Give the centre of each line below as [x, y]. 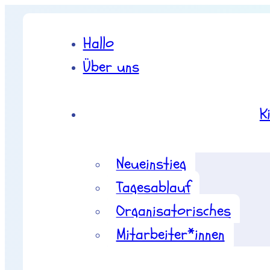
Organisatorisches [173, 211]
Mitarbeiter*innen [170, 234]
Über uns [111, 67]
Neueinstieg [151, 164]
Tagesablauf [153, 187]
